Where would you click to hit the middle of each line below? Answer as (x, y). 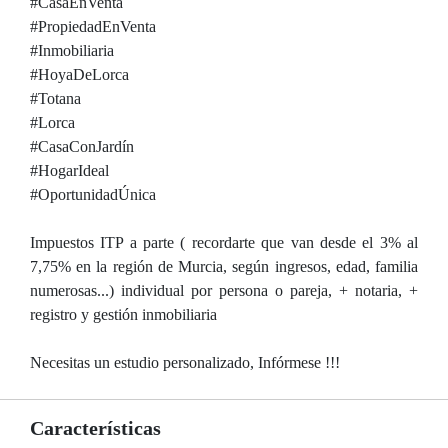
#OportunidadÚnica (93, 194)
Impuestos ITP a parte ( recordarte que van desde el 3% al (224, 242)
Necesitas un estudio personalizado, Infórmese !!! (185, 362)
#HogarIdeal (69, 170)
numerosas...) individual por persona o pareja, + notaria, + (224, 290)
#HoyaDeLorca (79, 74)
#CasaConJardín (82, 146)
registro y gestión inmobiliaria (123, 314)
